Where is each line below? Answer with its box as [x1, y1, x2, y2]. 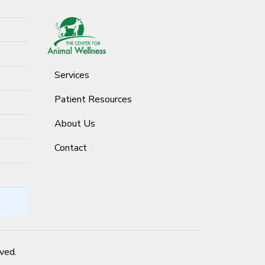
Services [54, 68, 89, 82]
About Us [54, 117, 95, 130]
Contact [54, 141, 87, 154]
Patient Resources [54, 92, 132, 106]
